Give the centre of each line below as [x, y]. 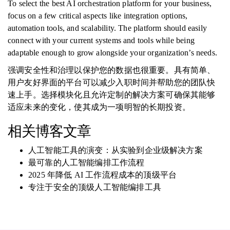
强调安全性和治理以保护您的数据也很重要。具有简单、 [112, 70]
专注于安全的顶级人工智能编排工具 [95, 187]
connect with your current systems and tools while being [101, 40]
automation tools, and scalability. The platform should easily [107, 28]
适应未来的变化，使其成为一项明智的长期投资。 [99, 107]
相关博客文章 [49, 131]
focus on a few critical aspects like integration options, [98, 16]
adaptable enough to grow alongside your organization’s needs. [112, 53]
